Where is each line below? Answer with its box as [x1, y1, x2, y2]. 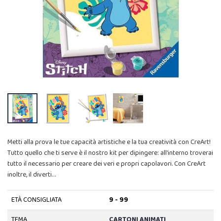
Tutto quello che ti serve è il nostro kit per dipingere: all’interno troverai [7, 147, 213, 159]
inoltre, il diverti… [7, 169, 56, 181]
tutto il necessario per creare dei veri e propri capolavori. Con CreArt [7, 158, 206, 170]
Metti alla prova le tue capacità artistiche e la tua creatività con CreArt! [7, 137, 211, 148]
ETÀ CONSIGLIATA [11, 194, 62, 206]
